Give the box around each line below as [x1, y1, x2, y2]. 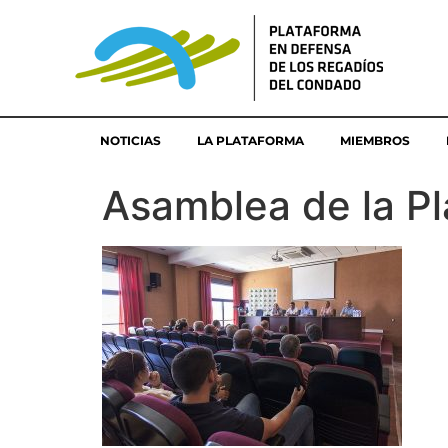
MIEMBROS [340, 133, 410, 148]
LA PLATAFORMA [197, 133, 304, 148]
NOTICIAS [100, 133, 161, 148]
